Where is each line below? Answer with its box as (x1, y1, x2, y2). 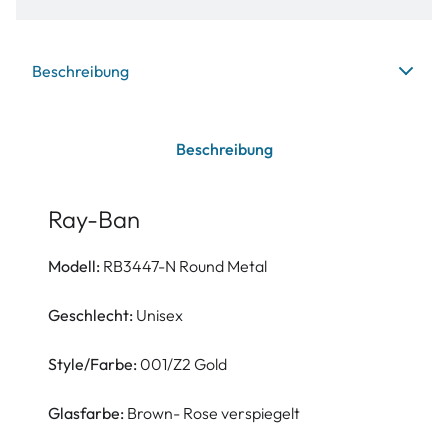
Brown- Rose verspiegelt (127, 403, 300, 423)
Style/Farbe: (48, 354, 137, 374)
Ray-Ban (48, 204, 140, 234)
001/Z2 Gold (137, 354, 227, 374)
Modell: (48, 256, 103, 276)
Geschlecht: (48, 305, 136, 325)
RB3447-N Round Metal (103, 256, 267, 276)
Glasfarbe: (48, 403, 127, 423)
